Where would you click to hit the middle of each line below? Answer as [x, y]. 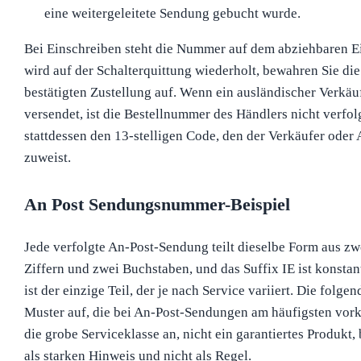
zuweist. [47, 158]
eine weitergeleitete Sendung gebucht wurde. [173, 14]
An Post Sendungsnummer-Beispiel [157, 204]
